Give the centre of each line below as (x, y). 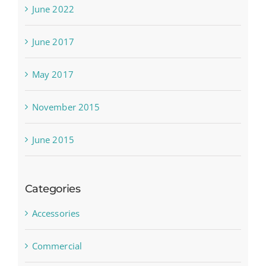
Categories (53, 189)
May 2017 (53, 75)
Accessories (56, 213)
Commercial (57, 246)
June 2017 (53, 42)
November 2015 (66, 107)
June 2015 (53, 140)
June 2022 (53, 9)
